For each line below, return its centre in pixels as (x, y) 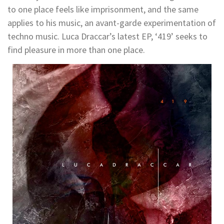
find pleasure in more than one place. (76, 49)
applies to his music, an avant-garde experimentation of (112, 22)
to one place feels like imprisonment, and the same (103, 9)
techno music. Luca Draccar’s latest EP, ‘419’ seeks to (107, 36)
